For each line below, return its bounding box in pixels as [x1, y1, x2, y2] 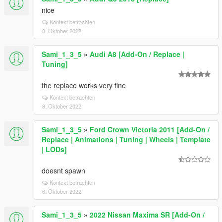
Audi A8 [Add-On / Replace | [90, 49, 184, 59]
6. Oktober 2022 [42, 187, 81, 195]
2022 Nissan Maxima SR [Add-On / [90, 210, 205, 220]
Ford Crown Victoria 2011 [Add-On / [90, 124, 210, 134]
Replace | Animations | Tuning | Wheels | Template [42, 134, 211, 144]
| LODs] [42, 144, 67, 154]
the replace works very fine [42, 80, 126, 90]
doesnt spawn [42, 166, 85, 175]
